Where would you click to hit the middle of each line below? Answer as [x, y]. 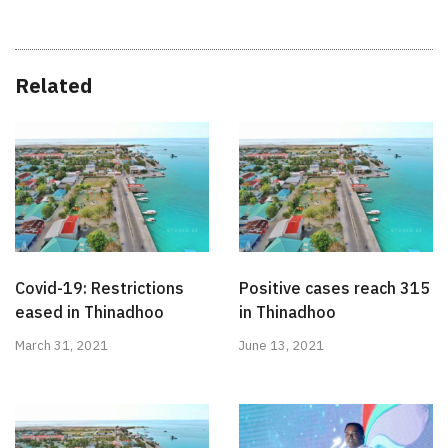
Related [53, 86]
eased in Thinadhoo [89, 311]
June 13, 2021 [281, 345]
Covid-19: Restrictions [99, 287]
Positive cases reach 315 [334, 287]
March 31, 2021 [61, 345]
